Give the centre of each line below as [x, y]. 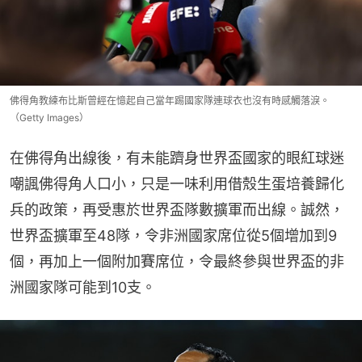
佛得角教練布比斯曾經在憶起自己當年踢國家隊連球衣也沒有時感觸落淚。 [170, 100]
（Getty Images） [49, 117]
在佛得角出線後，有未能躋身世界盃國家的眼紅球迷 [177, 158]
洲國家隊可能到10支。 [83, 287]
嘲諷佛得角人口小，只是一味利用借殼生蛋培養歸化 [177, 183]
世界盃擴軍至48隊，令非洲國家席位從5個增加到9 [173, 235]
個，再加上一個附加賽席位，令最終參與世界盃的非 [177, 261]
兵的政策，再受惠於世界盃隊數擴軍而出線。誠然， [177, 209]
